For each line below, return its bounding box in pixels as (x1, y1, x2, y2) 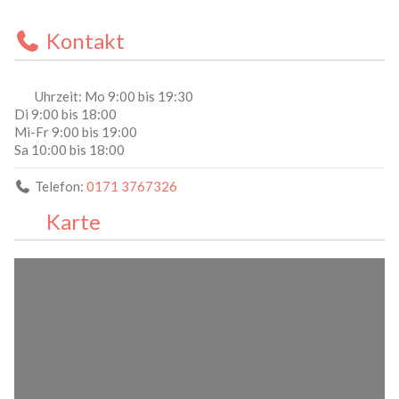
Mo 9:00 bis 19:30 (85, 87, 193, 104)
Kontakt (46, 28, 125, 54)
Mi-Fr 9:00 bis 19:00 (14, 123, 137, 140)
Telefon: (35, 177, 86, 194)
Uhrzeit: (35, 87, 85, 104)
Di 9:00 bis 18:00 (14, 105, 117, 122)
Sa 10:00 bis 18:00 (14, 141, 125, 158)
